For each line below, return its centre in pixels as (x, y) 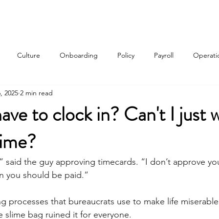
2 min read (36, 93)
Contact (174, 15)
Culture (29, 55)
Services (95, 15)
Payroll (164, 55)
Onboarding (79, 55)
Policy (126, 55)
